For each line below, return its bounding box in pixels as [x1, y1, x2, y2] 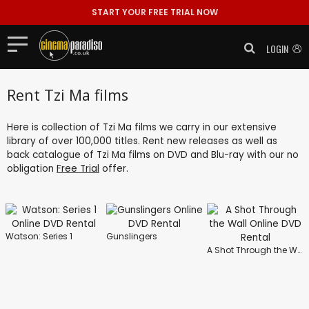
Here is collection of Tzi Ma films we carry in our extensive [7, 120, 277, 134]
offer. [99, 161, 128, 175]
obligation [7, 161, 57, 175]
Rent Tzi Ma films [7, 84, 128, 105]
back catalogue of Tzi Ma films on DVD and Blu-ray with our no [7, 148, 299, 161]
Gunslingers [106, 230, 157, 242]
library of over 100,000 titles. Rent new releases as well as [7, 134, 277, 148]
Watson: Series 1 [6, 230, 72, 242]
